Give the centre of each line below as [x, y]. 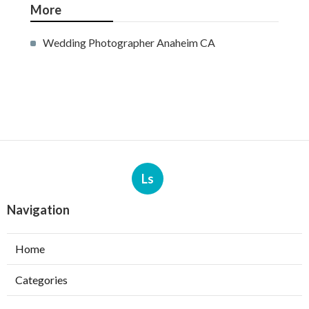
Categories [41, 280]
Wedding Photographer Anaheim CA [129, 43]
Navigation [38, 210]
